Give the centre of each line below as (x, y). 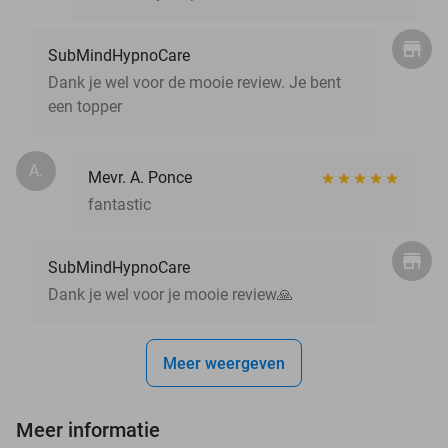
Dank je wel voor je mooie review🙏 (170, 294)
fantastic (119, 204)
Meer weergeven (224, 363)
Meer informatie (88, 429)
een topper (85, 106)
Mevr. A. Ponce (140, 177)
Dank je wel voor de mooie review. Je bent (194, 82)
